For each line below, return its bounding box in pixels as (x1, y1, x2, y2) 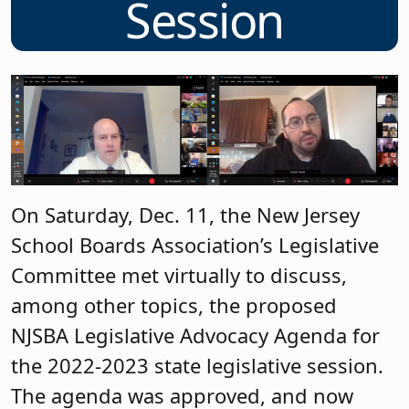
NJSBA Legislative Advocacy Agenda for (11, 320, 380, 349)
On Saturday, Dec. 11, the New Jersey (11, 200, 360, 228)
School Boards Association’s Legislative (11, 230, 379, 258)
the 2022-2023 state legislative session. (11, 351, 383, 379)
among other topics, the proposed (11, 290, 337, 319)
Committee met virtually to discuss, (11, 260, 347, 288)
